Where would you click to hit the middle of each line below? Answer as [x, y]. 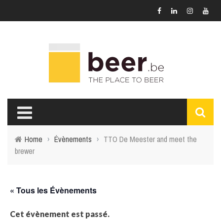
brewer [25, 151]
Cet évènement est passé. [60, 214]
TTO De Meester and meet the [150, 139]
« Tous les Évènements [53, 190]
